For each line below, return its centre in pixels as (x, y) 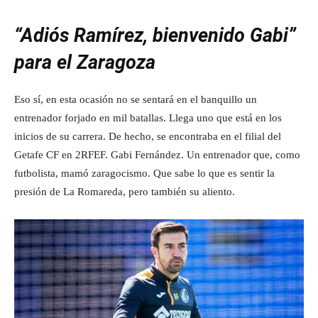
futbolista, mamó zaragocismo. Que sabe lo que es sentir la (144, 173)
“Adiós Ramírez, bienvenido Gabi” (155, 35)
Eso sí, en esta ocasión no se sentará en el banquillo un (136, 99)
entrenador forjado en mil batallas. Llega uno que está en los (148, 118)
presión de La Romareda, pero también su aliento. (125, 192)
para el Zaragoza (85, 62)
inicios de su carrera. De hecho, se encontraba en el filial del (148, 136)
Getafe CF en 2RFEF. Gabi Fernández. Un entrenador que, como (157, 155)
